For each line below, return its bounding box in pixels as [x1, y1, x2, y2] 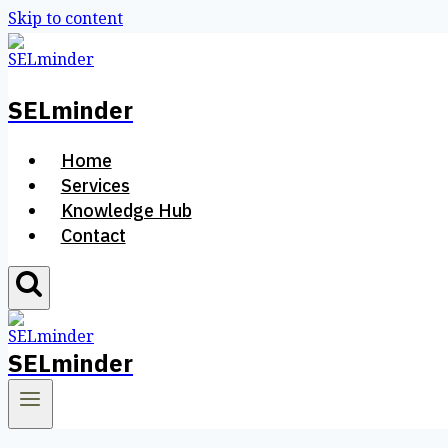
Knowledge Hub [60, 197, 192, 227]
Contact [60, 222, 126, 252]
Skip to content [8, 7, 123, 33]
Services [60, 172, 130, 202]
